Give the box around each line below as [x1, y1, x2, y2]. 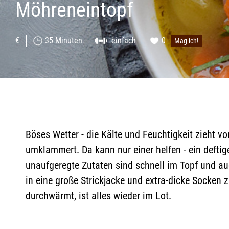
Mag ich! [174, 37, 198, 45]
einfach [111, 36, 136, 45]
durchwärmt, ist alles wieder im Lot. [26, 190, 171, 202]
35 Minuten [45, 36, 82, 45]
